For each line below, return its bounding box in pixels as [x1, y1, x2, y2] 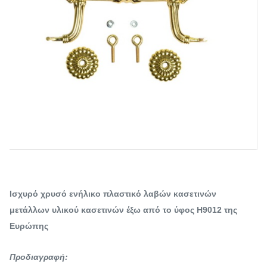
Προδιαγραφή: [10, 252, 68, 262]
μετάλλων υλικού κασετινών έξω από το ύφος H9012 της [10, 204, 237, 215]
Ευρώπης [10, 221, 48, 231]
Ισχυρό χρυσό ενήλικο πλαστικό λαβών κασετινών [10, 188, 216, 198]
